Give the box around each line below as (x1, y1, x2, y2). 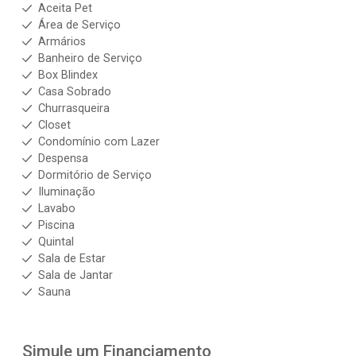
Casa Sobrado (38, 85, 111, 99)
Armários (38, 35, 86, 48)
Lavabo (38, 202, 75, 215)
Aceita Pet (38, 2, 92, 15)
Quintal (38, 235, 74, 249)
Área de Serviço (38, 18, 121, 32)
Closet (38, 118, 71, 132)
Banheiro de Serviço (38, 52, 142, 65)
